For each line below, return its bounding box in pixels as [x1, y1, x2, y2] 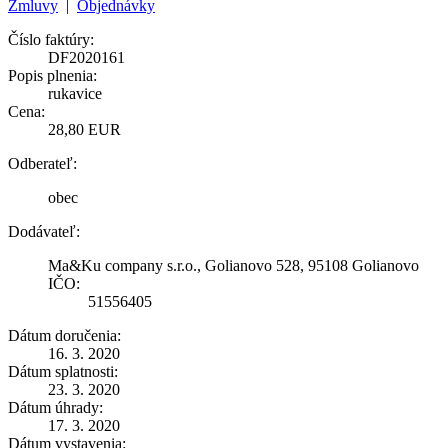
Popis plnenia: [8, 66, 97, 84]
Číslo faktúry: [8, 30, 94, 48]
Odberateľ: [8, 154, 77, 172]
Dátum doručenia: [8, 326, 121, 344]
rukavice [48, 84, 102, 102]
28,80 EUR [48, 120, 121, 138]
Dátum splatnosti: [8, 362, 118, 380]
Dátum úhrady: [8, 398, 103, 416]
